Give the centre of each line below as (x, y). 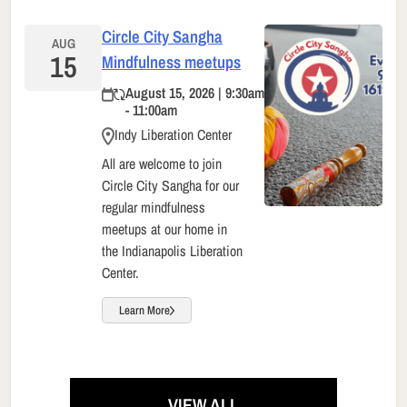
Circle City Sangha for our (170, 185)
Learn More (144, 310)
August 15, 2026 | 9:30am (195, 92)
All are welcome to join (162, 164)
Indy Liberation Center (173, 134)
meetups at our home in (164, 229)
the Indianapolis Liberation (172, 251)
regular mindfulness (154, 207)
